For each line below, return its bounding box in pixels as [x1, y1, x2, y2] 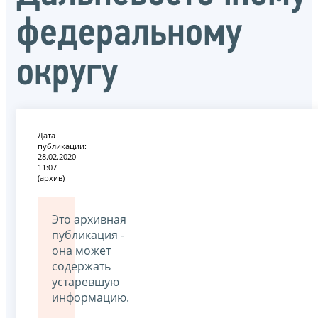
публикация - [52, 227, 124, 243]
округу [16, 55, 118, 95]
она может [52, 243, 111, 259]
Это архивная [52, 212, 126, 228]
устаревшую [52, 274, 119, 290]
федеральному [16, 15, 242, 55]
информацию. [52, 290, 129, 306]
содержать [52, 258, 111, 275]
